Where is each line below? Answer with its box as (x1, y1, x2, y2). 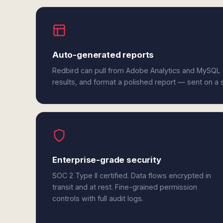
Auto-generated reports (52, 50, 154, 60)
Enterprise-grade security (52, 155, 161, 165)
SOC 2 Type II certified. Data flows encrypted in (52, 171, 211, 180)
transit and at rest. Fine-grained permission (52, 183, 197, 191)
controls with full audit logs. (52, 194, 143, 203)
